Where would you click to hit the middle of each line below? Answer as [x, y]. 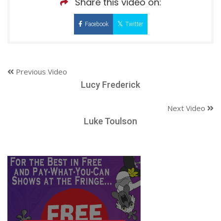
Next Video [187, 108]
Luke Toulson [110, 121]
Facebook [96, 24]
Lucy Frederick [110, 84]
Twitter [134, 24]
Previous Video [40, 71]
